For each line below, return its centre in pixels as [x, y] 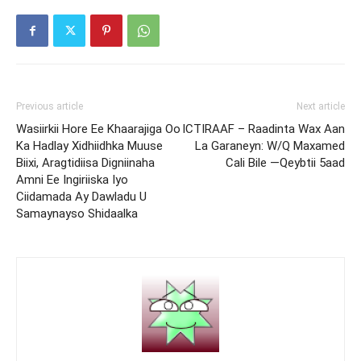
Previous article [50, 106]
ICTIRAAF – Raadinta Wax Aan [263, 129]
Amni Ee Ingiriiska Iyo [72, 180]
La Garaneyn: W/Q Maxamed [270, 146]
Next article [321, 106]
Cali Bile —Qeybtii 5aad [285, 163]
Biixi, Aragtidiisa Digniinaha [85, 163]
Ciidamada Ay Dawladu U [81, 197]
